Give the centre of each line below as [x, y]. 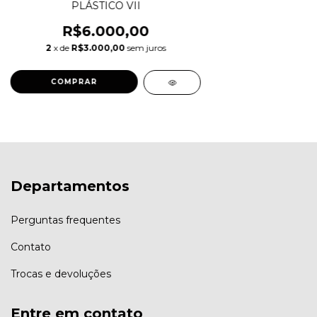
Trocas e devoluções [61, 273]
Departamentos [70, 186]
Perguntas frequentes [65, 220]
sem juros [146, 48]
